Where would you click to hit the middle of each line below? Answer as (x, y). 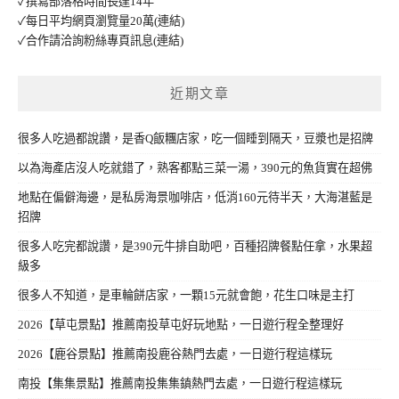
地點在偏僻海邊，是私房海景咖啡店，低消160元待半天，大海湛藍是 (195, 197)
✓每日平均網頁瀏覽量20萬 (86, 20)
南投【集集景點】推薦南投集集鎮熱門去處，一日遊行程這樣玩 (180, 383)
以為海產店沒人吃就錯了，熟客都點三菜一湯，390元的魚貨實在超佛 (195, 167)
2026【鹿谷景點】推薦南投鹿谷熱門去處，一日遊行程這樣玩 (175, 354)
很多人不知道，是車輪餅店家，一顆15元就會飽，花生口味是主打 (186, 295)
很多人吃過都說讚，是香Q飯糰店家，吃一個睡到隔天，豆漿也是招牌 (195, 138)
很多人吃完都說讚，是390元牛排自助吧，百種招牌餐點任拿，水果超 (195, 246)
